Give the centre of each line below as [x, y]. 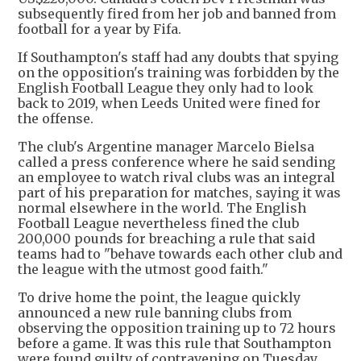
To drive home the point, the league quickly [159, 297]
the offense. [56, 118]
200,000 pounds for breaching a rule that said [166, 238]
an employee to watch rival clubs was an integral [176, 177]
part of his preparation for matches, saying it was [179, 192]
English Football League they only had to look [166, 87]
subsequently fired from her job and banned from [177, 13]
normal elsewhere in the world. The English [162, 207]
